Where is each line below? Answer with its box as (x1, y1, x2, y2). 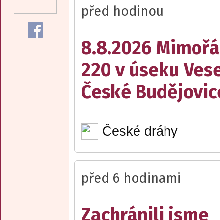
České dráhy (102, 124, 178, 139)
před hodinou (81, 3, 164, 19)
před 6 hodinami (81, 170, 181, 187)
